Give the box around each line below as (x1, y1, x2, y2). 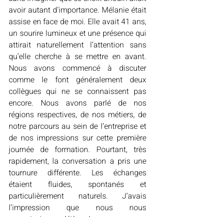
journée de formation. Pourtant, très (9, 144, 146, 155)
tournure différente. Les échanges (9, 167, 146, 179)
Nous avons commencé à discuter (9, 62, 146, 74)
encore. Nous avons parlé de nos (9, 97, 146, 109)
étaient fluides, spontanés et (9, 179, 146, 190)
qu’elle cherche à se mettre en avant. (9, 51, 146, 62)
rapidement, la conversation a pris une (9, 155, 146, 167)
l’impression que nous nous (9, 202, 146, 214)
